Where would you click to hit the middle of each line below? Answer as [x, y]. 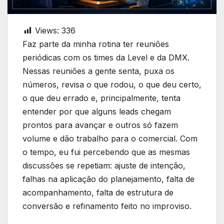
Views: [47, 30]
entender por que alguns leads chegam [97, 111]
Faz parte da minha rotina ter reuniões [96, 44]
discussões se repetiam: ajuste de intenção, [104, 165]
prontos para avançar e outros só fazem [100, 125]
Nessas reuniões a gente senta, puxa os [98, 71]
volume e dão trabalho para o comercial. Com [110, 138]
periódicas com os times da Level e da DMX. [106, 57]
